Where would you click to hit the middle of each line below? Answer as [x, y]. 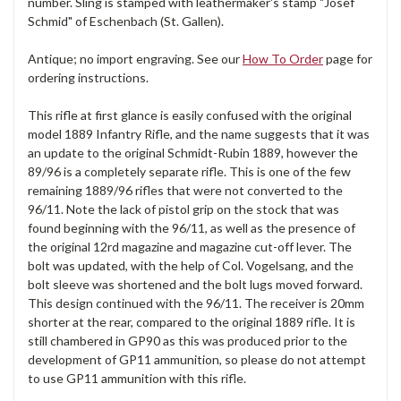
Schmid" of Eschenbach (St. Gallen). [126, 21]
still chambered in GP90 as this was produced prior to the [188, 341]
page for [348, 59]
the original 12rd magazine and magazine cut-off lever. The [190, 247]
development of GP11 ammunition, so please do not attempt [197, 360]
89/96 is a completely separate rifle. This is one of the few [189, 172]
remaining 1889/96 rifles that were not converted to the [185, 191]
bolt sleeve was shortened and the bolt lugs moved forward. [195, 285]
